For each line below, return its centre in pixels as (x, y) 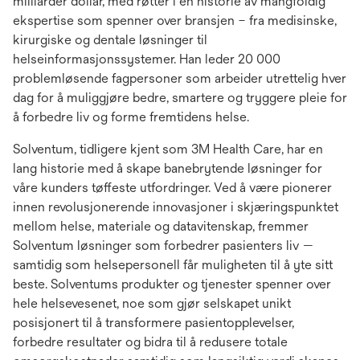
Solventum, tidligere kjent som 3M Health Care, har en (168, 149)
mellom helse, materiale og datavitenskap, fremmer (161, 226)
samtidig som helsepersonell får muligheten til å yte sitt (173, 264)
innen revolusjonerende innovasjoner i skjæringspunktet (176, 207)
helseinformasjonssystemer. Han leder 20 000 (147, 59)
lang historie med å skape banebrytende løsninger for (168, 168)
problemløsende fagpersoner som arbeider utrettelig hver (180, 78)
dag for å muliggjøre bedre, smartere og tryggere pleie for (180, 97)
